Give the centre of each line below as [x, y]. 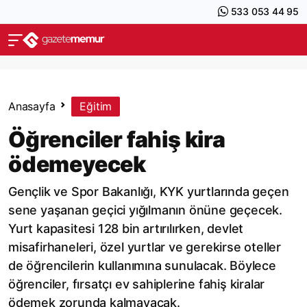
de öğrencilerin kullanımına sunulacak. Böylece [142, 266]
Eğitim [96, 106]
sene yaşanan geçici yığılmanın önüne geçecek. [145, 210]
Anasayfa [32, 106]
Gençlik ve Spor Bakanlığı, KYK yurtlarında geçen [149, 192]
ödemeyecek [77, 164]
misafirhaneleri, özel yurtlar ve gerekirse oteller [145, 247]
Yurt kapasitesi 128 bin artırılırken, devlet [126, 229]
